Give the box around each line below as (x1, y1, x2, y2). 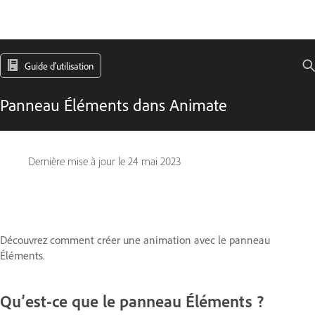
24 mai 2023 (128, 155, 181, 168)
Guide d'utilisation (25, 60, 94, 72)
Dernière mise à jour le (28, 155, 128, 168)
